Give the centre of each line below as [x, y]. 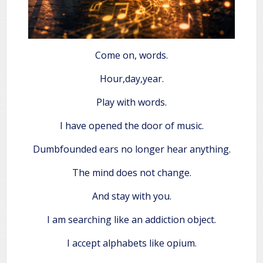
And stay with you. [131, 196]
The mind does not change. [131, 172]
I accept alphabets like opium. [131, 243]
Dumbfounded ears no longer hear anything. [131, 149]
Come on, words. [131, 55]
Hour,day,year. [131, 78]
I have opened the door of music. [131, 125]
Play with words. [131, 102]
